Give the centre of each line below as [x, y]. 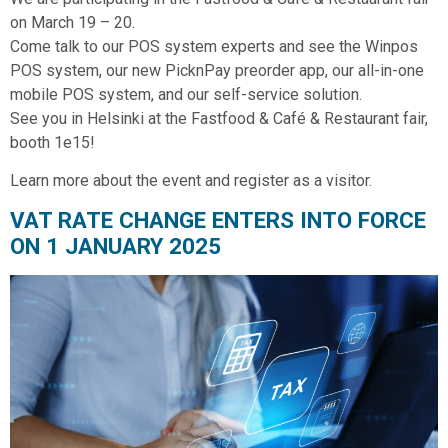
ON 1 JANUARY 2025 [115, 246]
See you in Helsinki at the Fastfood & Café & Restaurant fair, [219, 118]
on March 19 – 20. [72, 22]
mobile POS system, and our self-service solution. [186, 94]
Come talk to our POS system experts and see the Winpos [214, 46]
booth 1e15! [52, 142]
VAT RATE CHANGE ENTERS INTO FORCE [218, 220]
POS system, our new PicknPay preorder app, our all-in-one [217, 70]
